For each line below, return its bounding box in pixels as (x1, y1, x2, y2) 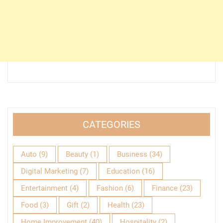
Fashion (97, 183, 123, 193)
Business (117, 149, 147, 159)
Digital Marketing (21, 166, 78, 176)
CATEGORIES (83, 118, 140, 130)
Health (108, 200, 129, 210)
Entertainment (21, 183, 68, 193)
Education (107, 166, 140, 176)
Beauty (66, 149, 88, 159)
